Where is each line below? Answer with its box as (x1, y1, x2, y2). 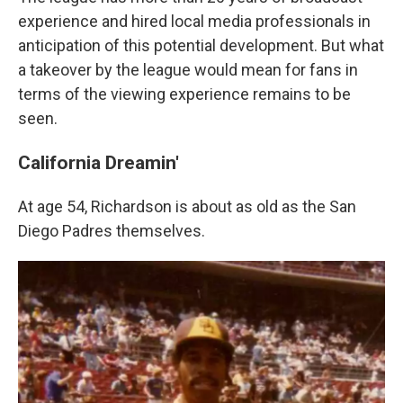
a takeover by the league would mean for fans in (18, 59, 358, 79)
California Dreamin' (18, 150, 179, 174)
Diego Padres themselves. (18, 220, 205, 240)
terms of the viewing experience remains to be (18, 84, 351, 103)
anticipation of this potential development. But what (18, 35, 384, 55)
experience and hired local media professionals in (18, 11, 371, 31)
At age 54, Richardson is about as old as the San (18, 196, 356, 216)
